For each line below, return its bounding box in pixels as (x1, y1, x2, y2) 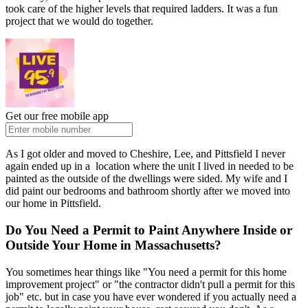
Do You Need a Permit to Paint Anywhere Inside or (5, 223, 292, 238)
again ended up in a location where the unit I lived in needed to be (5, 160, 294, 173)
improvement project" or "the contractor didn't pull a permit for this (5, 278, 295, 290)
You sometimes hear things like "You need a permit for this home (5, 265, 287, 278)
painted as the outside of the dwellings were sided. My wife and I (5, 173, 287, 185)
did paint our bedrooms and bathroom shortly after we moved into (5, 185, 290, 197)
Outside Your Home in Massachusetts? (5, 238, 225, 253)
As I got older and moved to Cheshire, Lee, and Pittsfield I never (5, 148, 285, 160)
